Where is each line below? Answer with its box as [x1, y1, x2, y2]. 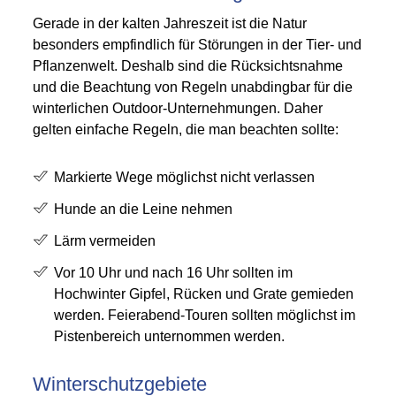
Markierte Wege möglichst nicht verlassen [54, 170, 316, 185]
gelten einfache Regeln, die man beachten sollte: [33, 122, 339, 137]
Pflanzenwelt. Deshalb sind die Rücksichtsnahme [33, 58, 344, 73]
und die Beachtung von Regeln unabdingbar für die [33, 80, 354, 95]
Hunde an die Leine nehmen [54, 202, 233, 217]
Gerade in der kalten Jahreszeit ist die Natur [33, 16, 308, 31]
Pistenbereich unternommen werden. [54, 329, 286, 344]
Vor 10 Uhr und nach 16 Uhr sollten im [54, 265, 293, 280]
